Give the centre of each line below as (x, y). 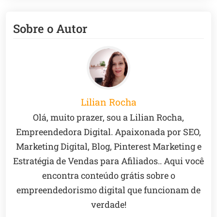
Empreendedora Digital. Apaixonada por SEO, (108, 132)
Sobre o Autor (50, 29)
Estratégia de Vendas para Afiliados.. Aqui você (108, 161)
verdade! (108, 205)
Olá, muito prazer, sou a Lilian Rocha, (108, 117)
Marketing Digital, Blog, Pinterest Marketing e (108, 147)
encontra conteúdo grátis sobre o (108, 176)
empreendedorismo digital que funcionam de (108, 190)
